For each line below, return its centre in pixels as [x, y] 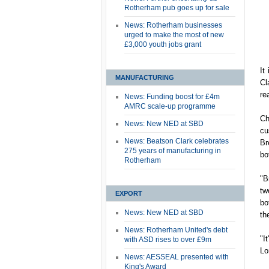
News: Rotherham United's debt [176, 230]
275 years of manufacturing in [173, 151]
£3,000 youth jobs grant [163, 44]
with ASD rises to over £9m [168, 240]
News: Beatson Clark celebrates [177, 141]
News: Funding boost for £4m [172, 97]
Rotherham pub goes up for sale [177, 8]
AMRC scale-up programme [170, 106]
